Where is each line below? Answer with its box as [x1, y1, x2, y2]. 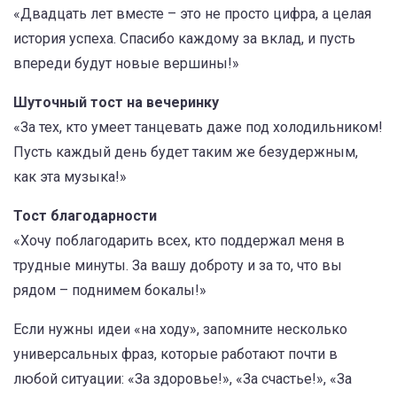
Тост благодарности [13, 207, 157, 224]
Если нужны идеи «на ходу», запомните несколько [13, 321, 347, 338]
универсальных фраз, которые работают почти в [13, 346, 338, 362]
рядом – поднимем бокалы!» [13, 282, 206, 299]
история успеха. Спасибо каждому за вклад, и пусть [13, 30, 355, 47]
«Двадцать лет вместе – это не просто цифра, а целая [13, 5, 371, 22]
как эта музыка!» [13, 168, 127, 185]
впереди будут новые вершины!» [13, 55, 239, 72]
